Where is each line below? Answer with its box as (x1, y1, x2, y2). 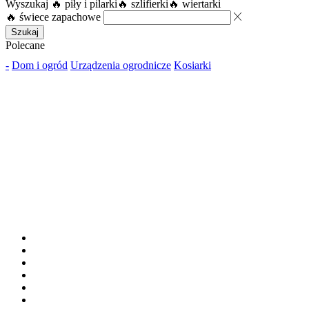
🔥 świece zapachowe (6, 10, 101, 23)
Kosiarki (174, 59, 211, 71)
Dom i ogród (12, 59, 68, 71)
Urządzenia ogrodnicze (70, 59, 171, 71)
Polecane (6, 39, 45, 51)
